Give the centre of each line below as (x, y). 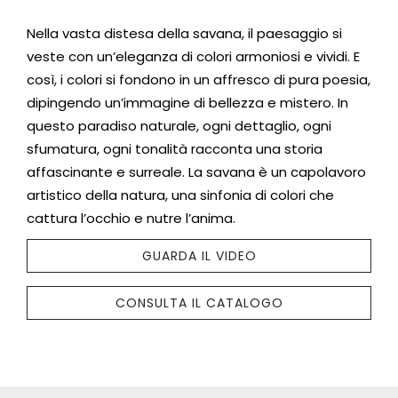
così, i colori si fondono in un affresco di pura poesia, (199, 80)
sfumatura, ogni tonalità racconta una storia (175, 149)
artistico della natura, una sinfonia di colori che (180, 195)
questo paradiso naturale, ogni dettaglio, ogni (179, 126)
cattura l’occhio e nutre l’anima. (131, 219)
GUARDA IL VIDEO (199, 256)
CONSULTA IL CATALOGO (199, 303)
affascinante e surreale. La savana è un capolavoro (196, 172)
